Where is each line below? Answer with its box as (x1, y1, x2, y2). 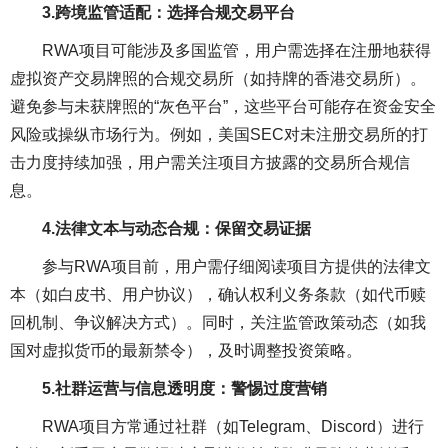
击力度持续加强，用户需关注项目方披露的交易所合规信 (10, 153, 410, 171)
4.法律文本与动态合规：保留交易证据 (42, 219, 311, 237)
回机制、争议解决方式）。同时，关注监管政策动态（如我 (10, 313, 426, 331)
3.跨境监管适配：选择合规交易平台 (42, 3, 295, 21)
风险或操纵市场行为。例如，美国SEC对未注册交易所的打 (10, 125, 428, 143)
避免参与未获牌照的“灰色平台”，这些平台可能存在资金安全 (10, 97, 436, 115)
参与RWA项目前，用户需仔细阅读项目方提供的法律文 (42, 257, 431, 275)
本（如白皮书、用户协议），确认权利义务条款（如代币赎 (10, 285, 426, 303)
